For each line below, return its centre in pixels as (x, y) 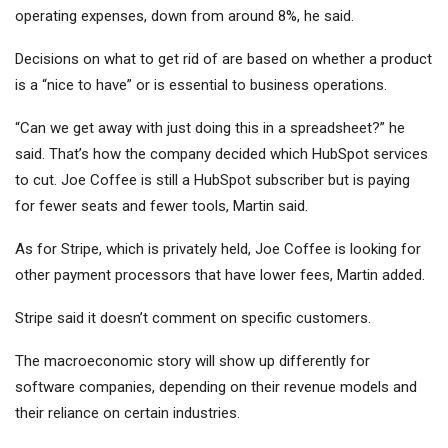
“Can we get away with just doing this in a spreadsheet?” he (210, 128)
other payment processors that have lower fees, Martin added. (220, 275)
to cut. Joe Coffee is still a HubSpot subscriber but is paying (212, 180)
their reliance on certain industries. (127, 413)
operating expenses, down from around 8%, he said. (184, 16)
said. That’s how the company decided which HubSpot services (221, 154)
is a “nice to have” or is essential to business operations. (201, 85)
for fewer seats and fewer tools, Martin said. (161, 206)
